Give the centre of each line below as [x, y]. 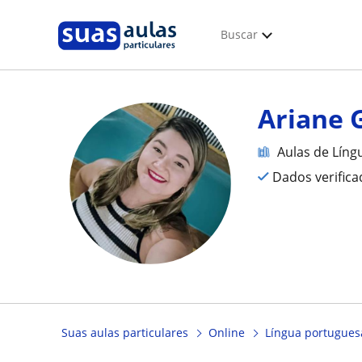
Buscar [239, 34]
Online [227, 333]
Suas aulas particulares [125, 333]
